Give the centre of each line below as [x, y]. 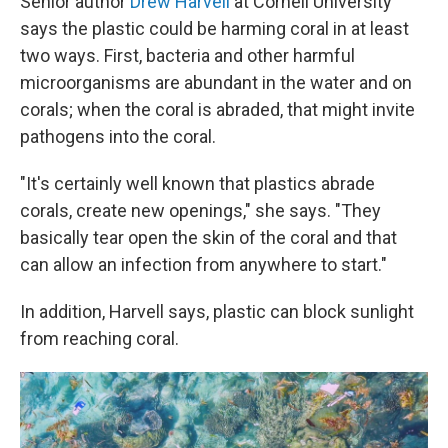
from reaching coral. [99, 339]
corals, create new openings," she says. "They [200, 211]
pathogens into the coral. [118, 137]
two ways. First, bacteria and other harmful [187, 56]
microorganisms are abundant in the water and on [216, 83]
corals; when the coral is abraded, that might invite [217, 110]
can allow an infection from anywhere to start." [203, 265]
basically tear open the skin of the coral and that [208, 238]
